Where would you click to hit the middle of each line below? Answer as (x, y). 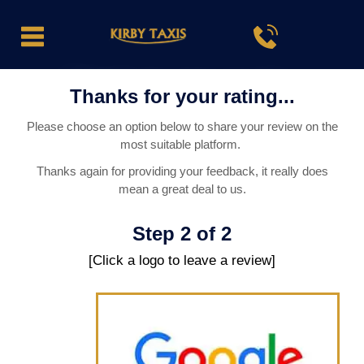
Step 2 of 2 (182, 234)
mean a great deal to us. (182, 189)
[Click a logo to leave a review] (182, 261)
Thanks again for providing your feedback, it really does (182, 171)
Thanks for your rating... (182, 96)
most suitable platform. (182, 144)
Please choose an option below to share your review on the (182, 126)
